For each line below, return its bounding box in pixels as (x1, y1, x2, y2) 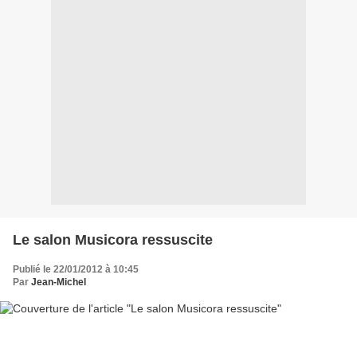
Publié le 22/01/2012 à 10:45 (13, 264, 139, 276)
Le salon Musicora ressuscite (13, 232, 213, 249)
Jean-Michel (31, 277, 86, 288)
